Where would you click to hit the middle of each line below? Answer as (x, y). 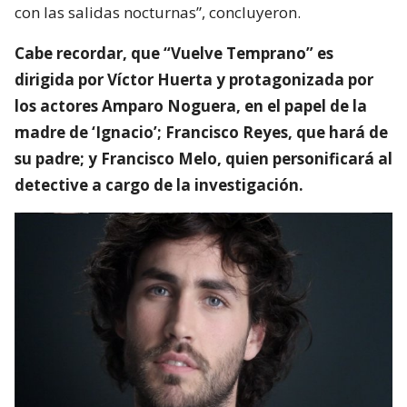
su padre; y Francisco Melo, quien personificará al (203, 158)
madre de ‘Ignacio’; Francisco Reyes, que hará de (201, 132)
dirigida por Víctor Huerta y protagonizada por (194, 79)
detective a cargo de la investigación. (159, 184)
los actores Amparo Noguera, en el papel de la (191, 105)
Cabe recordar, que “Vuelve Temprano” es (174, 53)
